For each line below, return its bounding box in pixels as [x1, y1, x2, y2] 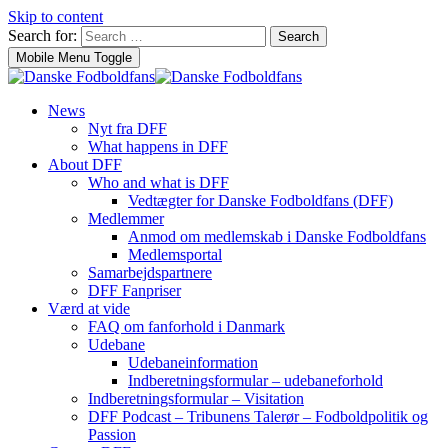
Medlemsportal [128, 246, 222, 263]
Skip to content [8, 8, 103, 25]
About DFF [48, 156, 122, 173]
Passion [88, 426, 136, 443]
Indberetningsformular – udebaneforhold [128, 372, 383, 389]
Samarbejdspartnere [88, 264, 212, 281]
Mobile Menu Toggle [16, 50, 132, 65]
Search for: [8, 27, 77, 44]
